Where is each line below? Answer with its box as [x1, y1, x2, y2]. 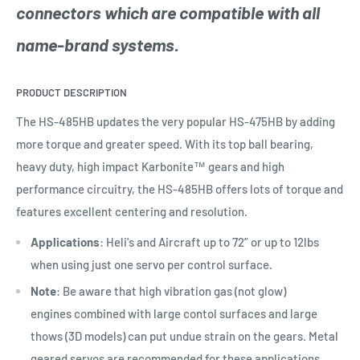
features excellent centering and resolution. [16, 203, 247, 219]
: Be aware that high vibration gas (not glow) [56, 284, 286, 299]
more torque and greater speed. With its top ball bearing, [16, 136, 313, 151]
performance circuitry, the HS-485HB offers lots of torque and [16, 181, 343, 196]
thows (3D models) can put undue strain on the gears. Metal [31, 329, 338, 344]
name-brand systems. [16, 33, 179, 55]
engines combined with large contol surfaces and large [31, 306, 317, 321]
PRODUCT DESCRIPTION [16, 86, 127, 100]
